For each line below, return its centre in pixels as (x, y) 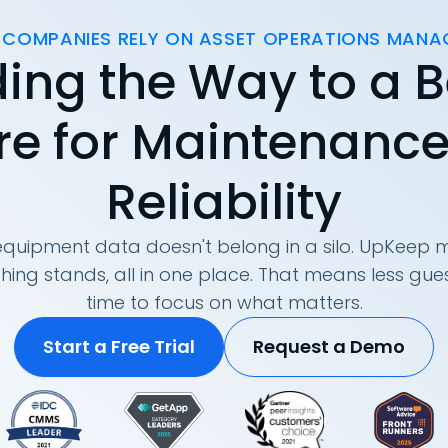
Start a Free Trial (119, 346)
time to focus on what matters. (224, 302)
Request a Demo (329, 346)
